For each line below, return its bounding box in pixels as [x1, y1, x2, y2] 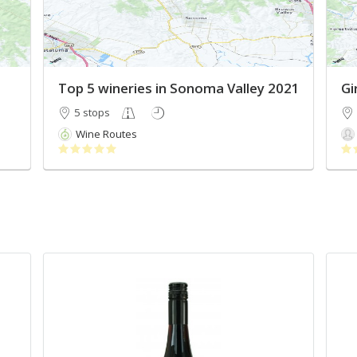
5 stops [73, 105, 110, 120]
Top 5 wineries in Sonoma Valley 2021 [57, 79, 300, 98]
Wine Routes [75, 127, 137, 142]
